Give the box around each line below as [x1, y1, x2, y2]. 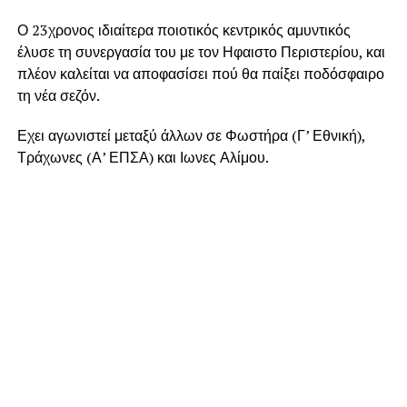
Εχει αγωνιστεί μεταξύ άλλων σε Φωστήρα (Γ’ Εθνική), [16, 125, 365, 146]
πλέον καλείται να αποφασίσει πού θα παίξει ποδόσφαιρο [16, 64, 384, 84]
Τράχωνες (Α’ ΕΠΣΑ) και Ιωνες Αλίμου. [16, 147, 269, 168]
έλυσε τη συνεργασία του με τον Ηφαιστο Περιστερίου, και [16, 42, 385, 63]
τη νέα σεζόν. [16, 85, 100, 106]
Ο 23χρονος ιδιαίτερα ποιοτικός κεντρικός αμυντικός [16, 20, 351, 41]
